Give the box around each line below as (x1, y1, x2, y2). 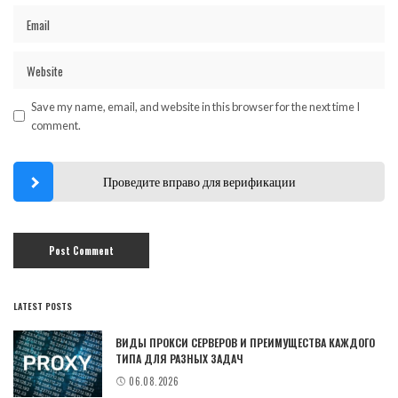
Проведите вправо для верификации (102, 173, 296, 189)
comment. (31, 117, 81, 132)
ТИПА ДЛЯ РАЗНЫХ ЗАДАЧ (115, 351, 243, 367)
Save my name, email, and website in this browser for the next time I (31, 99, 360, 114)
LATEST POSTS (13, 298, 72, 313)
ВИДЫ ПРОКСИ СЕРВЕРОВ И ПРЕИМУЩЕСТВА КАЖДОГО (115, 335, 375, 351)
